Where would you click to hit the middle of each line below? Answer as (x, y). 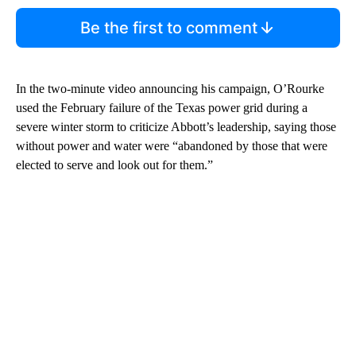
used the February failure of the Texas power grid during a (162, 107)
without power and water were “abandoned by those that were (172, 145)
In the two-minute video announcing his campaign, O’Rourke (170, 88)
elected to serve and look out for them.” (114, 164)
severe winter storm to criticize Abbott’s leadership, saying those (176, 126)
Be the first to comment (168, 27)
